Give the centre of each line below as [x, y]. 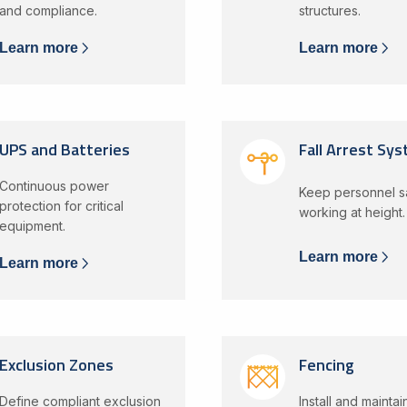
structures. [329, 10]
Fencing [326, 365]
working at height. [352, 212]
